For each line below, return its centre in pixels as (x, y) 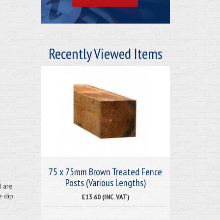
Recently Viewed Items (105, 53)
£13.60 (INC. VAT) (106, 197)
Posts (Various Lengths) (105, 182)
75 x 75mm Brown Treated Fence (106, 172)
